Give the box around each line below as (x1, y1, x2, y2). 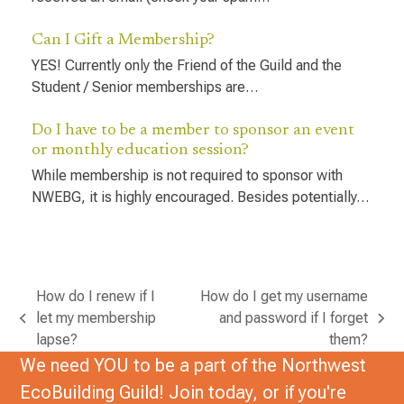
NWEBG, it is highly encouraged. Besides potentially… (31, 188, 369, 207)
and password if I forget (219, 309, 369, 327)
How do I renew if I (35, 288, 155, 306)
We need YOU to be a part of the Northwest (20, 354, 367, 377)
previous (19, 318, 73, 336)
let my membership (35, 309, 156, 327)
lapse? (35, 331, 78, 349)
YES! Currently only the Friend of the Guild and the (31, 57, 342, 75)
